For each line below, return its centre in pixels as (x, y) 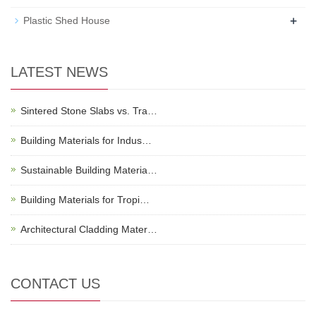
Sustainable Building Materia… (89, 170)
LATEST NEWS (59, 72)
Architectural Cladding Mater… (89, 230)
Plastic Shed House (67, 21)
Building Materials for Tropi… (85, 200)
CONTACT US (55, 284)
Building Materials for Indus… (86, 141)
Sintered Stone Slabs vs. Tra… (89, 111)
